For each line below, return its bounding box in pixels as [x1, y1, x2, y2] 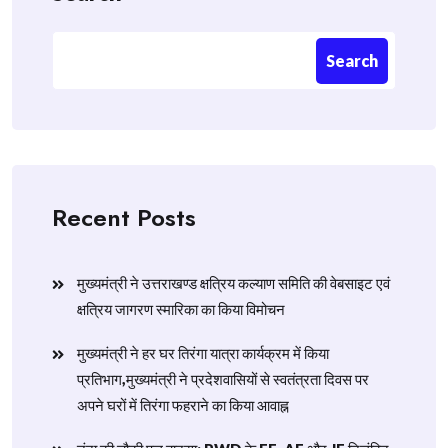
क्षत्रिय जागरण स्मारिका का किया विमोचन [77, 300, 285, 318]
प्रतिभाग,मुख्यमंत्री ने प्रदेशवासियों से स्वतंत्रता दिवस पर [77, 370, 369, 388]
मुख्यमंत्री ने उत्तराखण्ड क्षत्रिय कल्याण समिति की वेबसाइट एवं [77, 274, 390, 292]
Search [326, 50, 378, 70]
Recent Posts [52, 200, 196, 235]
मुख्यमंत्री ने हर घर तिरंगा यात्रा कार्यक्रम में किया [77, 344, 329, 362]
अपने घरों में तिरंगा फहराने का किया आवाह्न [77, 396, 289, 414]
